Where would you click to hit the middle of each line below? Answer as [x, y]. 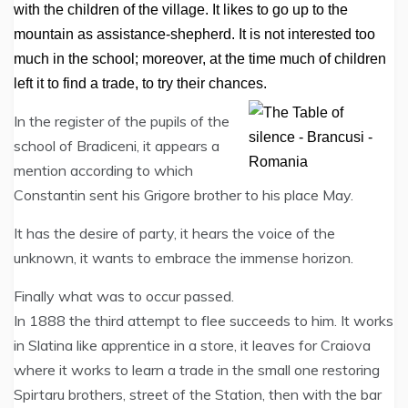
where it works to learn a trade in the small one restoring [197, 370]
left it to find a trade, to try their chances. [142, 83]
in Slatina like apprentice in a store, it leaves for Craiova [192, 345]
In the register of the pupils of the [122, 121]
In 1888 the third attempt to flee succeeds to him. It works [204, 321]
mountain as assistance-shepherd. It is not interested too [194, 34]
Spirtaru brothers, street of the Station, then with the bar [198, 394]
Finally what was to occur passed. [124, 296]
